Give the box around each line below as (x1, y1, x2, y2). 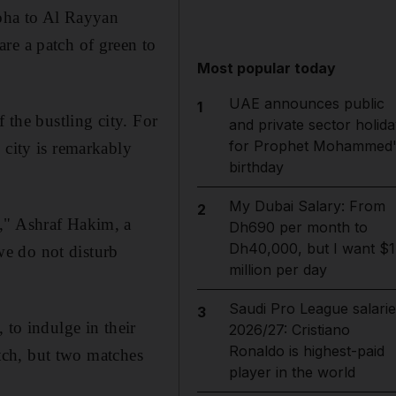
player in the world (228, 363, 355, 381)
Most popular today (197, 59, 337, 77)
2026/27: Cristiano (228, 321, 350, 339)
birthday (228, 158, 284, 176)
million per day (228, 261, 327, 278)
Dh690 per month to (228, 218, 368, 236)
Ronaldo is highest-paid (228, 342, 385, 360)
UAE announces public (228, 95, 385, 112)
